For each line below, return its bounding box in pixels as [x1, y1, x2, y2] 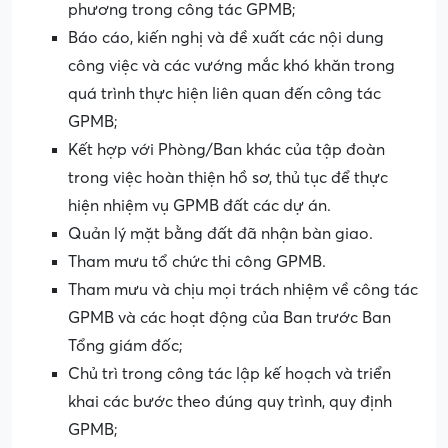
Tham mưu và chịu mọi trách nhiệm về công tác [68, 281, 418, 300]
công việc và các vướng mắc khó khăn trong [68, 57, 395, 76]
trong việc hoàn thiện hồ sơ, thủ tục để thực [68, 169, 388, 188]
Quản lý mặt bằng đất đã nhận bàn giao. [68, 225, 373, 244]
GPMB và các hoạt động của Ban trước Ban [68, 309, 391, 328]
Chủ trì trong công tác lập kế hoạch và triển [68, 365, 391, 384]
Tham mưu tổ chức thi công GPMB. [68, 253, 326, 272]
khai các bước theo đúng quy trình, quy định [68, 393, 392, 412]
